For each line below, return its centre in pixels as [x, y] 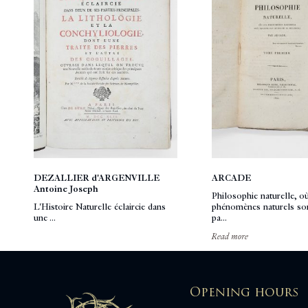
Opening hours [244, 292]
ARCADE [232, 178]
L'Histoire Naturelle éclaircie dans [100, 207]
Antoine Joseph [66, 189]
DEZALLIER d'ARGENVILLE [97, 178]
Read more [230, 236]
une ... [45, 218]
